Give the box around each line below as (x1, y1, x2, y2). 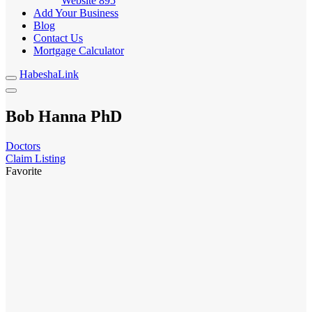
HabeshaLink (19, 68, 79, 80)
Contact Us (33, 32, 83, 44)
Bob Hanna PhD (6, 107, 122, 125)
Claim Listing (6, 152, 65, 164)
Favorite (6, 164, 42, 177)
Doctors (6, 139, 40, 152)
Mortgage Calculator (33, 45, 124, 56)
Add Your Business (33, 7, 118, 19)
